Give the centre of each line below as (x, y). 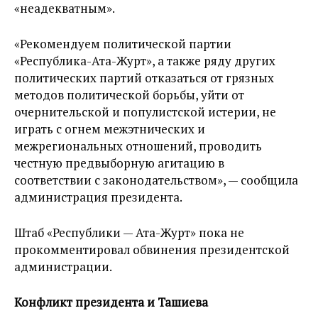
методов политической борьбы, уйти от (129, 94)
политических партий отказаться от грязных (144, 77)
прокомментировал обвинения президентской (152, 249)
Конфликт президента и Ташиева (111, 302)
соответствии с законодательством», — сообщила (156, 180)
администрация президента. (98, 197)
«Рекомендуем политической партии (123, 43)
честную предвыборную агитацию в (119, 163)
